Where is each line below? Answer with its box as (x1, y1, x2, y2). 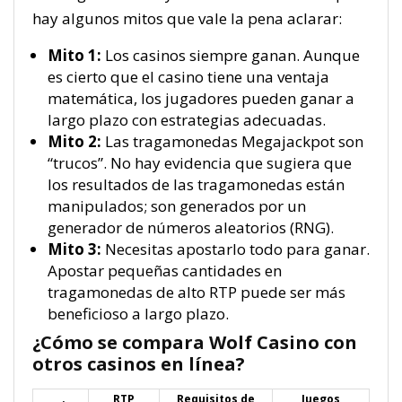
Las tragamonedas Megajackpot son (101, 130, 363, 152)
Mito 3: (48, 238, 101, 259)
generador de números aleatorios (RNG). (48, 216, 334, 238)
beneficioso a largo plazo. (48, 302, 229, 324)
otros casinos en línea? (32, 352, 245, 376)
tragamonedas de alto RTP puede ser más (48, 281, 345, 302)
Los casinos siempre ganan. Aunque (101, 44, 360, 66)
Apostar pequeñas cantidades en (48, 259, 282, 281)
